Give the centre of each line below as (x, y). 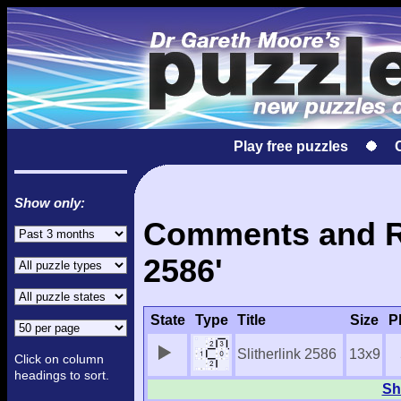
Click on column (59, 359)
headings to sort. (62, 375)
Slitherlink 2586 (287, 354)
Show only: (50, 203)
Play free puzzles (291, 146)
